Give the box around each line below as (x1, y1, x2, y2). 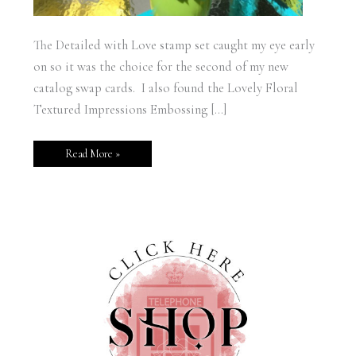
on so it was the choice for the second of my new (33, 59, 288, 75)
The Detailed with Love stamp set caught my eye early (33, 37, 315, 54)
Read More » (64, 146, 120, 161)
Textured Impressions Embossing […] (33, 102, 226, 118)
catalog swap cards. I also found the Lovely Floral (33, 80, 298, 97)
